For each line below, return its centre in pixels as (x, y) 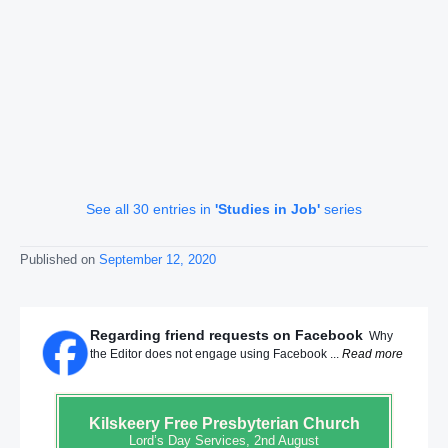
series (341, 209)
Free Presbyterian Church (259, 423)
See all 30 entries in (150, 209)
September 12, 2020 (157, 259)
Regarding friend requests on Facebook (226, 335)
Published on (59, 259)
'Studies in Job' (267, 209)
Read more (372, 354)
